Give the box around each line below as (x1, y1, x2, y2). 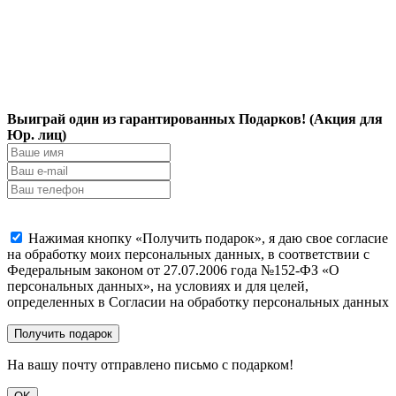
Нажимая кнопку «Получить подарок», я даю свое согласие (28, 230, 388, 246)
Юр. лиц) (7, 126, 66, 142)
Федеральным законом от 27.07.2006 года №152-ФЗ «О (7, 262, 339, 278)
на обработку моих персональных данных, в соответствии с (7, 246, 369, 262)
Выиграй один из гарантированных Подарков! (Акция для (7, 110, 383, 126)
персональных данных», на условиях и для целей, (7, 278, 308, 293)
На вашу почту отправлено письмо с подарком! (7, 356, 293, 372)
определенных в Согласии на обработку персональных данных (7, 293, 389, 309)
